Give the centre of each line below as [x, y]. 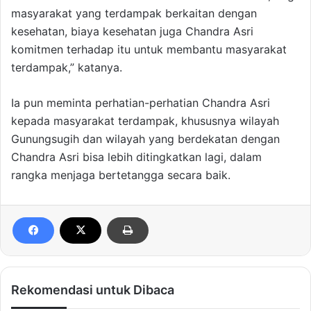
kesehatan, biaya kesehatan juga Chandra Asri [132, 32]
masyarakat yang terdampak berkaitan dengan [134, 14]
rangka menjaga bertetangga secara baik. [121, 175]
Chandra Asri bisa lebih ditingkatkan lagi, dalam [136, 157]
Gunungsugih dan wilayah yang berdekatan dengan [145, 139]
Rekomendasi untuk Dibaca [93, 290]
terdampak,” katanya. [67, 68]
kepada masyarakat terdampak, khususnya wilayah [145, 121]
